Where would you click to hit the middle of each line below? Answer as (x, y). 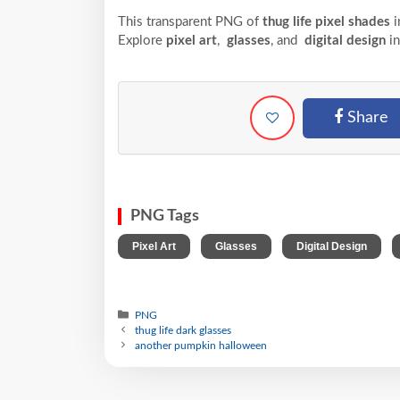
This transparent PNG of (190, 21)
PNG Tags (165, 216)
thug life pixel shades (326, 21)
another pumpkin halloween (201, 345)
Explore (142, 40)
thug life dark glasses (183, 330)
